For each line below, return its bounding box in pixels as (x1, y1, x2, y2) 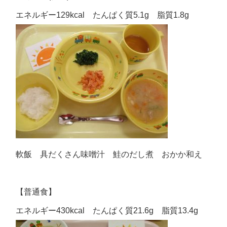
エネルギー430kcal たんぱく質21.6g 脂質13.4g (16, 206, 199, 215)
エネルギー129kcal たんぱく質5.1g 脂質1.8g (16, 11, 190, 19)
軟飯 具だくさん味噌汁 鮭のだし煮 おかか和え (16, 150, 203, 159)
